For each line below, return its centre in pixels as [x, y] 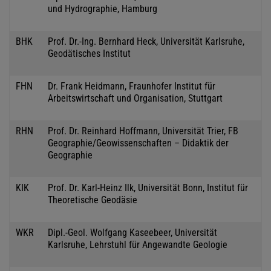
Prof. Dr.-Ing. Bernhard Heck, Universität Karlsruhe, [146, 41]
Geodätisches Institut [89, 53]
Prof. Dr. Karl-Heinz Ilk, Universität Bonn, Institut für [148, 188]
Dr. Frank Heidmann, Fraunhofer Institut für [132, 86]
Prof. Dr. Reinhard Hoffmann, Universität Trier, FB [143, 131]
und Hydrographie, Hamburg [103, 8]
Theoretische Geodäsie [93, 200]
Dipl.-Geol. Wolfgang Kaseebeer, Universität [132, 232]
